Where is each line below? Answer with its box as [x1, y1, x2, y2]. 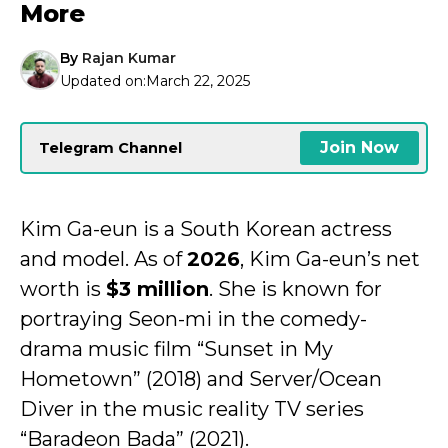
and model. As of [20, 247, 187, 271]
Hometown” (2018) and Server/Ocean [20, 367, 382, 391]
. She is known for [209, 277, 382, 301]
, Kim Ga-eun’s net [240, 247, 420, 271]
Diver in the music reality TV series [20, 397, 364, 421]
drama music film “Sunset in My [20, 337, 333, 361]
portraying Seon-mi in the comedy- [20, 307, 367, 331]
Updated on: [60, 72, 146, 90]
